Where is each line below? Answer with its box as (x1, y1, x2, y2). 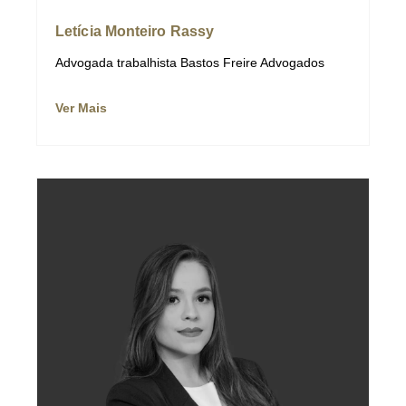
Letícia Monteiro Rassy (55, 23, 215, 39)
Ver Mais (55, 100, 107, 115)
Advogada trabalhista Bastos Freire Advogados (55, 54, 324, 70)
